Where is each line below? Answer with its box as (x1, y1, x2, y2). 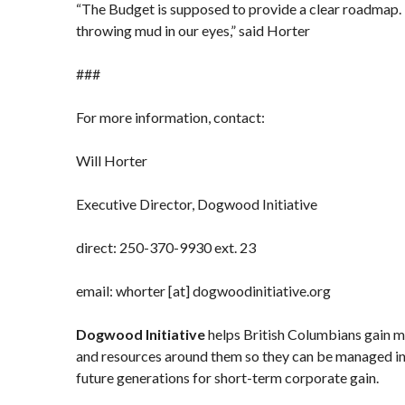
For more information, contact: (76, 108, 265, 126)
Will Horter (76, 152, 147, 169)
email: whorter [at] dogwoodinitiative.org (76, 282, 331, 299)
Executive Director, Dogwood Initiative (76, 195, 317, 212)
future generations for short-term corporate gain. (76, 369, 379, 386)
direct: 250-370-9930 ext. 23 (76, 239, 256, 256)
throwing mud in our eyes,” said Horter (76, 22, 310, 39)
